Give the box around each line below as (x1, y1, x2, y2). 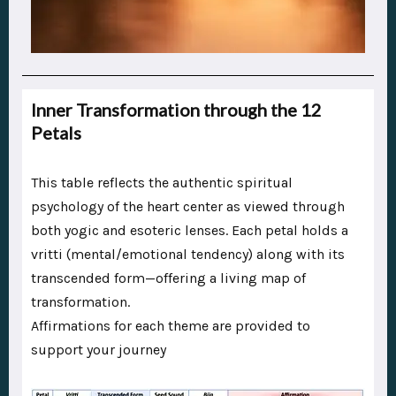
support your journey (31, 341, 166, 359)
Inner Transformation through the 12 (31, 99, 322, 121)
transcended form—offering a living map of (31, 270, 306, 287)
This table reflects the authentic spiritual (31, 174, 293, 192)
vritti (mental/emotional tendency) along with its (31, 246, 345, 263)
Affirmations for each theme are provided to (31, 317, 310, 335)
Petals (31, 122, 81, 144)
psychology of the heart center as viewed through (31, 198, 345, 216)
